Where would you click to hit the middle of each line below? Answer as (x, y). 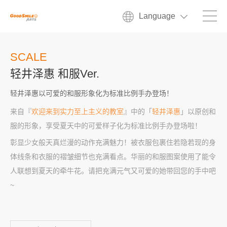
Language (157, 16)
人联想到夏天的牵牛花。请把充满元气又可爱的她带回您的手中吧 (113, 171)
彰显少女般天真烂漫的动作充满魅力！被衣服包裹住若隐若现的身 (113, 142)
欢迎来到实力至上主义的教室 (78, 111)
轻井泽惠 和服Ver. (55, 74)
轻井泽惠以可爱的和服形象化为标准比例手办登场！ (92, 93)
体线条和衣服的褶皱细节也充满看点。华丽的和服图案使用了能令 (113, 157)
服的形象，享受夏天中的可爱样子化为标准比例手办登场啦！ (106, 126)
